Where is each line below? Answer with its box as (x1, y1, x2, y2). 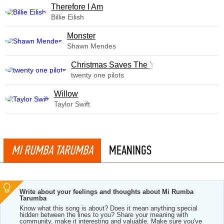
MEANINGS (109, 142, 151, 158)
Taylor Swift (54, 100, 90, 108)
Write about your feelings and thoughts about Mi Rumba (19, 188, 193, 195)
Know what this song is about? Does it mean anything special (19, 204, 197, 212)
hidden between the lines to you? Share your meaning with (19, 211, 188, 218)
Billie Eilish (51, 13, 84, 21)
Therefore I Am (51, 2, 103, 11)
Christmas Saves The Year (71, 60, 166, 69)
